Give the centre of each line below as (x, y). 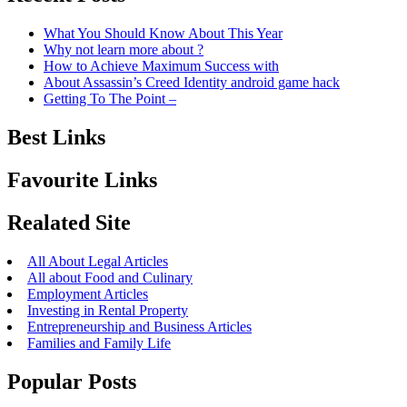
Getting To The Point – (110, 99)
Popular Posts (72, 381)
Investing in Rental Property (108, 310)
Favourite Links (82, 180)
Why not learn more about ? (124, 50)
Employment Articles (88, 293)
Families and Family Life (99, 342)
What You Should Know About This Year (163, 34)
